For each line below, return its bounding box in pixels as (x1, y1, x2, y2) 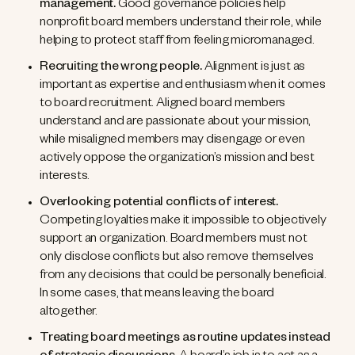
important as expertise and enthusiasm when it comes (40, 79, 326, 94)
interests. (40, 170, 90, 185)
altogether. (40, 306, 98, 321)
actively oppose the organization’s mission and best (40, 152, 315, 167)
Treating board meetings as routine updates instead (40, 332, 331, 347)
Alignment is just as (204, 61, 306, 76)
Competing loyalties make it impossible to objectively (40, 215, 326, 230)
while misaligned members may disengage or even (40, 134, 305, 149)
